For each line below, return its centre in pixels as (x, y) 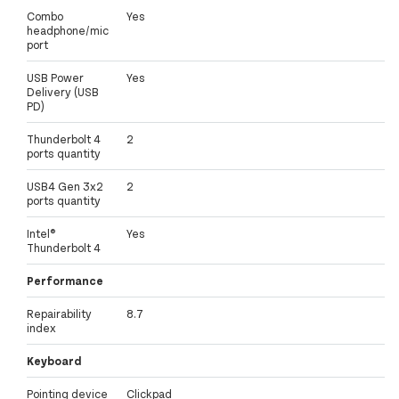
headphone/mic (68, 31)
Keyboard (54, 361)
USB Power (55, 78)
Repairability (59, 314)
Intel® (41, 234)
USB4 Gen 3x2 (65, 187)
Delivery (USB (63, 92)
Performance (65, 281)
